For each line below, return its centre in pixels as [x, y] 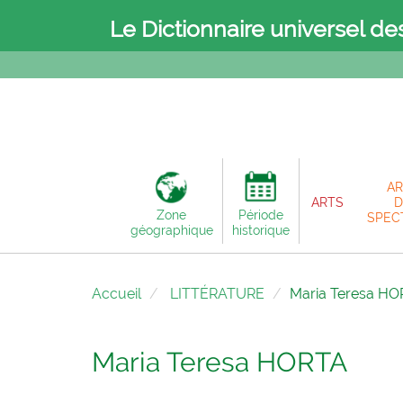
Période [260, 215]
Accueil [116, 294]
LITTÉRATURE [217, 294]
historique [260, 230]
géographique [171, 230]
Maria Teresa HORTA [219, 362]
